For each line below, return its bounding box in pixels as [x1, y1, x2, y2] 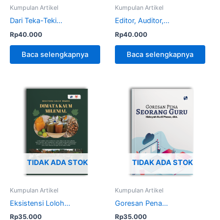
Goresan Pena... [115, 199, 168, 208]
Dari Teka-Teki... [10, 16, 62, 26]
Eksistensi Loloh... [10, 199, 70, 208]
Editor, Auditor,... [115, 16, 169, 26]
